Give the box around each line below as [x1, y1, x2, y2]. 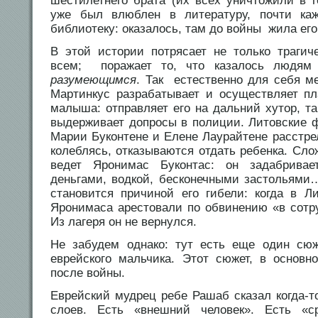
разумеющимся [50, 73, 136, 87]
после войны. [50, 266, 125, 280]
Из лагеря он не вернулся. [50, 215, 197, 229]
